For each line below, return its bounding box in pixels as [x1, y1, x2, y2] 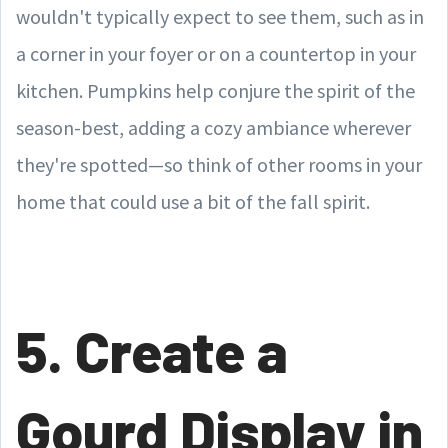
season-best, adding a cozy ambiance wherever [16, 115, 411, 140]
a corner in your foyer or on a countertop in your [16, 41, 416, 66]
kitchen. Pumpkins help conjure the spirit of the [16, 78, 415, 103]
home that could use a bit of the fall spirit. [16, 189, 370, 214]
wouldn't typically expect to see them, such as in [16, 4, 424, 29]
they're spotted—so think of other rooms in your [16, 152, 422, 177]
